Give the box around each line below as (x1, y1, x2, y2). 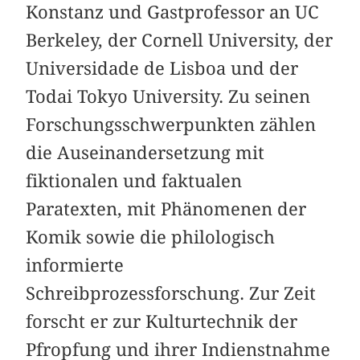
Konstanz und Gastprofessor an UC (26, 2, 320, 23)
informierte (26, 255, 125, 276)
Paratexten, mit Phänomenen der (26, 198, 307, 220)
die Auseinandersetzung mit (26, 142, 265, 164)
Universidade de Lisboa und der (26, 58, 299, 80)
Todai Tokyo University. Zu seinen (26, 86, 311, 108)
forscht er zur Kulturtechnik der (26, 311, 298, 333)
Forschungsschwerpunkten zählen (26, 114, 317, 136)
